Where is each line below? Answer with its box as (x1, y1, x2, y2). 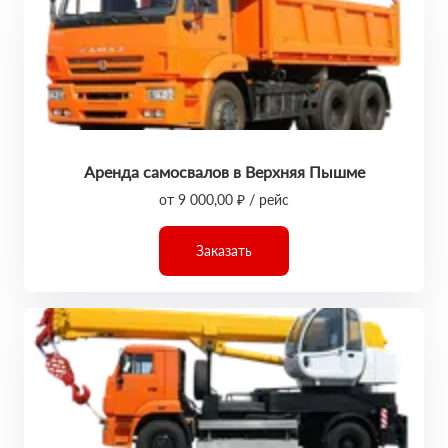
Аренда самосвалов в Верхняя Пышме (83, 162, 365, 181)
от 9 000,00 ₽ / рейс (159, 191, 289, 208)
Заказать (196, 242, 252, 259)
